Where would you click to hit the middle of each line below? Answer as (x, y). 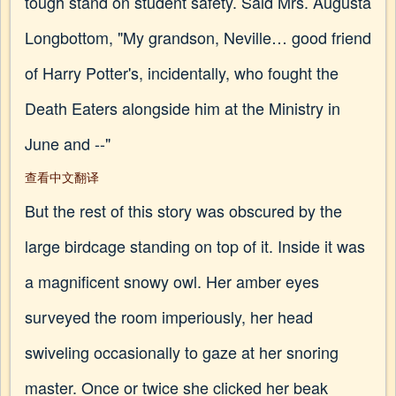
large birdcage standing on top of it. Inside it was (195, 246)
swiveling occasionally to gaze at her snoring (182, 352)
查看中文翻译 (62, 177)
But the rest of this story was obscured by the (183, 210)
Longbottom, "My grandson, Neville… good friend (198, 37)
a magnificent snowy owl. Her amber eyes (172, 281)
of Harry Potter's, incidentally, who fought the (182, 72)
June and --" (68, 143)
